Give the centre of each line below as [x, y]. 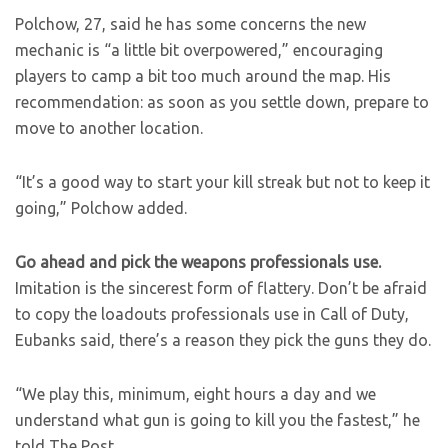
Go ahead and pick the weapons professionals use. [198, 262]
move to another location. [109, 128]
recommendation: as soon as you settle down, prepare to [222, 102]
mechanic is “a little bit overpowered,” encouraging [199, 50]
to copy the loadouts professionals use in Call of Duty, [212, 314]
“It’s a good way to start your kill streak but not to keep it [222, 182]
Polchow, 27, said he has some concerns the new [190, 24]
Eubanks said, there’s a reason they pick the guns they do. [223, 340]
